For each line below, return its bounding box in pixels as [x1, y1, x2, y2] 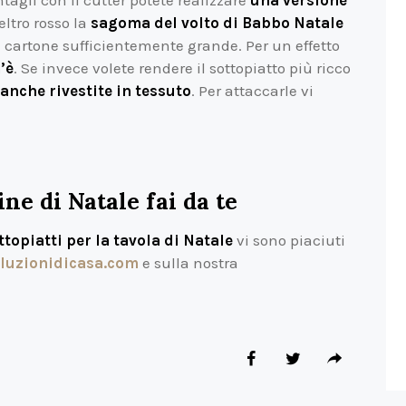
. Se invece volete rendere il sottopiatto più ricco [14, 58, 351, 77]
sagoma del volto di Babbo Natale [91, 13, 343, 32]
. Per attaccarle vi [191, 81, 314, 100]
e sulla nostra [139, 254, 238, 273]
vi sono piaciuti [237, 231, 345, 250]
